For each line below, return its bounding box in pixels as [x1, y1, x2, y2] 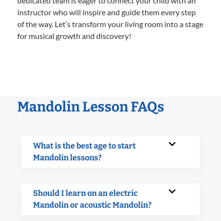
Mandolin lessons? [33, 152, 102, 162]
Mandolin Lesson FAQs [17, 98, 164, 115]
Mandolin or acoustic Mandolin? [33, 200, 151, 210]
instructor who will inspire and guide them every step [17, 7, 196, 17]
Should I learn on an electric [33, 188, 138, 198]
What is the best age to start [33, 141, 136, 150]
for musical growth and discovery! [17, 31, 131, 40]
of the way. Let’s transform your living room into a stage [17, 19, 203, 29]
